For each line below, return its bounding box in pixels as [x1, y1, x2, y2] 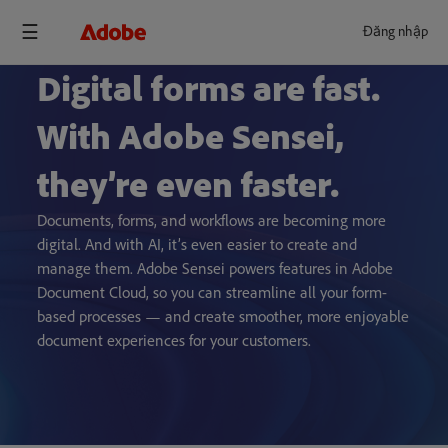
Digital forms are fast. [37, 67, 381, 110]
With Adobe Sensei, [37, 115, 345, 158]
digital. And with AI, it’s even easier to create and [37, 235, 358, 254]
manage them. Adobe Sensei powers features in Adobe [37, 259, 394, 278]
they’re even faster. [37, 163, 340, 206]
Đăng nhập [363, 23, 428, 40]
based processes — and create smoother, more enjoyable [37, 307, 410, 326]
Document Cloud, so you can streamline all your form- [37, 283, 388, 302]
